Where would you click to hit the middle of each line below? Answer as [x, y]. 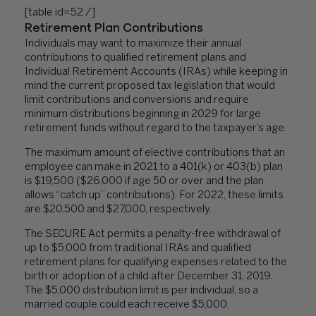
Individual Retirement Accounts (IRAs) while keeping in [156, 72]
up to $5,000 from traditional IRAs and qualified [138, 248]
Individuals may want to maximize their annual [133, 44]
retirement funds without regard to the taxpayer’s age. [156, 128]
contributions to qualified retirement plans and [135, 58]
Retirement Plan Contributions [114, 28]
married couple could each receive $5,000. [127, 305]
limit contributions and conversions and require [137, 100]
